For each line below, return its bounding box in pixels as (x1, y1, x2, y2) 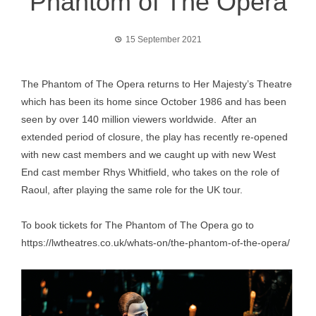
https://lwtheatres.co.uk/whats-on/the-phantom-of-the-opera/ (21, 237, 290, 248)
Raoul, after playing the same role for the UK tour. (21, 184, 243, 195)
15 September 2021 (126, 35, 202, 44)
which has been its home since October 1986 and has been (21, 96, 286, 107)
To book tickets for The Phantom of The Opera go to (21, 219, 254, 231)
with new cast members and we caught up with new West (21, 149, 276, 160)
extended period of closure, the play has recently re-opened (21, 131, 288, 142)
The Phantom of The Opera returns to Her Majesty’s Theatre (21, 78, 292, 90)
